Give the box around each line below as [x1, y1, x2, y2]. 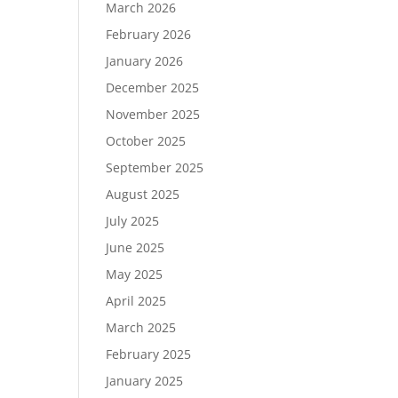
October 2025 [106, 132, 187, 149]
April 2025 [106, 292, 167, 309]
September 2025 [106, 159, 204, 176]
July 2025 [106, 212, 160, 229]
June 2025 [106, 239, 165, 256]
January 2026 [106, 52, 184, 69]
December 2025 [106, 79, 200, 96]
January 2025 [106, 372, 184, 389]
